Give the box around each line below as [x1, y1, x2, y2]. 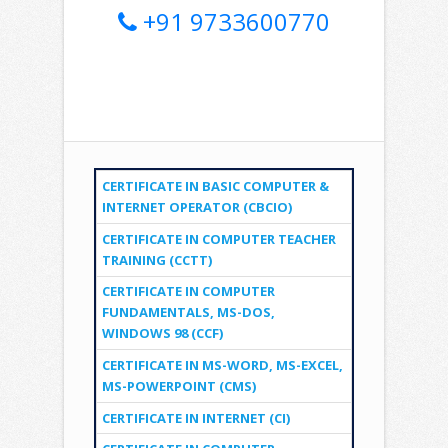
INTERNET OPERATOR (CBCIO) [101, 198, 292, 217]
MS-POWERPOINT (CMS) [101, 377, 256, 395]
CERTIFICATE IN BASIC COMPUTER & [101, 177, 329, 196]
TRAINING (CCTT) [101, 250, 212, 269]
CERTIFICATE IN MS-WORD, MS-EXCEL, [101, 356, 343, 374]
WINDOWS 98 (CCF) [101, 324, 223, 343]
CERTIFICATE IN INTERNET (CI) [101, 408, 290, 427]
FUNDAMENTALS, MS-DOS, [101, 303, 275, 322]
